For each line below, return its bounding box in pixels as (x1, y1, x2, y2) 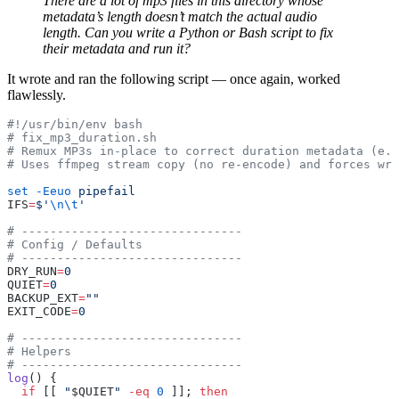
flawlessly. (7, 87, 66, 103)
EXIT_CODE (7, 305, 71, 319)
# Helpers (7, 345, 71, 359)
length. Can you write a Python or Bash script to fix (43, 25, 333, 41)
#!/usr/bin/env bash (7, 118, 142, 132)
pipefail (71, 184, 135, 199)
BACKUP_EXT (7, 291, 78, 305)
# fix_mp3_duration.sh (7, 131, 157, 145)
